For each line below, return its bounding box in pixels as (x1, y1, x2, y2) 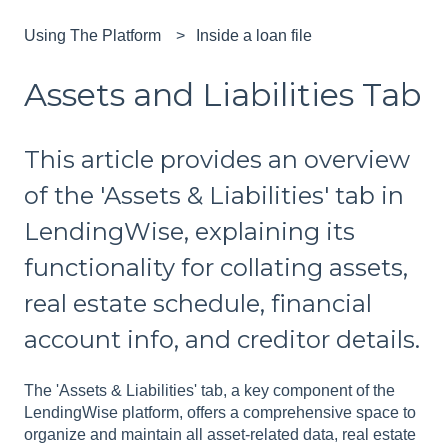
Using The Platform (24, 27, 161, 45)
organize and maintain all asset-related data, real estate (24, 426, 416, 444)
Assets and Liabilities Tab (24, 75, 421, 115)
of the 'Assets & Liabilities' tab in (24, 180, 404, 210)
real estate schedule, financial (24, 288, 372, 318)
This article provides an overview (24, 144, 410, 174)
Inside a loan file (196, 27, 313, 45)
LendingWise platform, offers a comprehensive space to (24, 404, 416, 422)
